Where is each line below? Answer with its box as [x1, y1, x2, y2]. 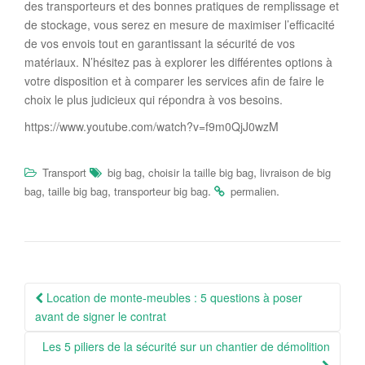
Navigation [24, 277, 132, 310]
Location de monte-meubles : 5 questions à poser [43, 288, 302, 306]
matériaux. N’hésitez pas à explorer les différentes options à [24, 53, 332, 70]
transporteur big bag [114, 182, 208, 199]
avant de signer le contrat [35, 307, 166, 324]
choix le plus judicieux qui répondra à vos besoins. [24, 90, 283, 108]
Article [24, 301, 88, 335]
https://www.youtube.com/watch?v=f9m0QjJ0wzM [24, 117, 279, 134]
